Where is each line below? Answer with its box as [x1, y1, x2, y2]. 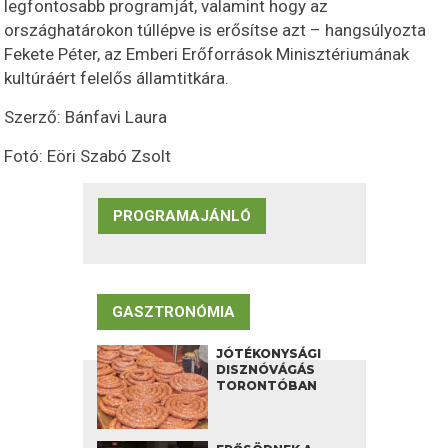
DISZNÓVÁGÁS [215, 362, 315, 378]
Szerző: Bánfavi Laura [4, 107, 168, 128]
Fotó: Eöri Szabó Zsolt [4, 146, 172, 167]
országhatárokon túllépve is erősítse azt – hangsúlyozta [4, 20, 427, 41]
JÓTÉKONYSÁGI [215, 346, 321, 362]
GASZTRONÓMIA [111, 303, 235, 322]
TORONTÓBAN [215, 378, 317, 394]
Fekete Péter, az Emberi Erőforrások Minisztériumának [4, 44, 410, 65]
